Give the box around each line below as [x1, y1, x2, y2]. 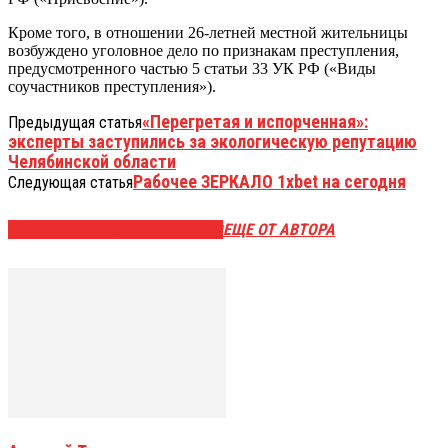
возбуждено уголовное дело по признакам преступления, [8, 41, 399, 59]
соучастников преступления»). [8, 77, 216, 95]
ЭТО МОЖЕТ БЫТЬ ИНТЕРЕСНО [8, 220, 223, 240]
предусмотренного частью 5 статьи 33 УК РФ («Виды [8, 59, 376, 77]
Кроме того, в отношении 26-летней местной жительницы [8, 23, 408, 41]
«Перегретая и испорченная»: [142, 110, 368, 132]
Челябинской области [8, 150, 176, 172]
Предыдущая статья [8, 112, 142, 132]
